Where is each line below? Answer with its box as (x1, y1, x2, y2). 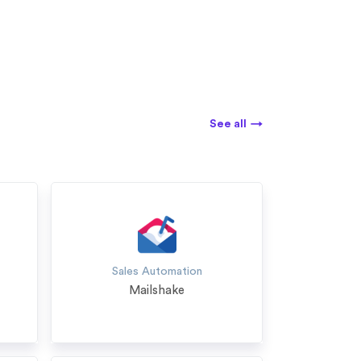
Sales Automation (111, 266, 202, 277)
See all (210, 118, 247, 130)
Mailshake (129, 284, 185, 297)
